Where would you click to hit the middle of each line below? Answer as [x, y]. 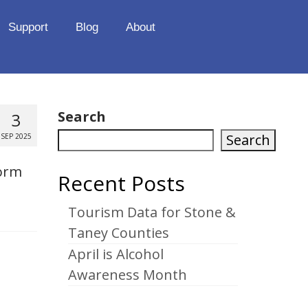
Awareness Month [127, 275]
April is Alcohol [115, 254]
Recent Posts [121, 183]
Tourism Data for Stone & [152, 212]
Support [28, 27]
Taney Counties [118, 233]
